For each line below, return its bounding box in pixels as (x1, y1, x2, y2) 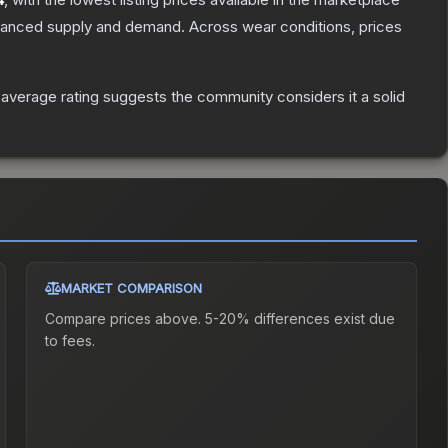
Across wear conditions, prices (189, 17, 402, 37)
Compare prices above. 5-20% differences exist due (45, 310, 396, 328)
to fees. (45, 332, 96, 350)
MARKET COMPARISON (61, 280, 203, 297)
